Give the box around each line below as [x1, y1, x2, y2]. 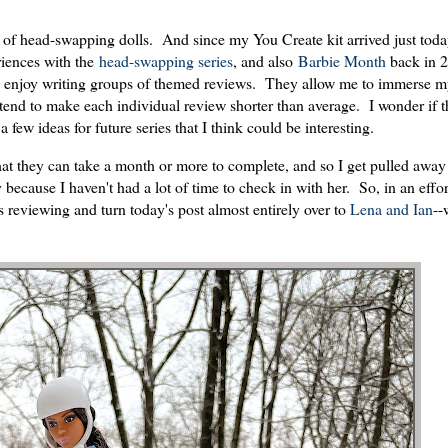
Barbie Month [298, 50, 386, 72]
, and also [233, 50, 298, 72]
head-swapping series [99, 50, 233, 72]
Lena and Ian [350, 198, 433, 220]
